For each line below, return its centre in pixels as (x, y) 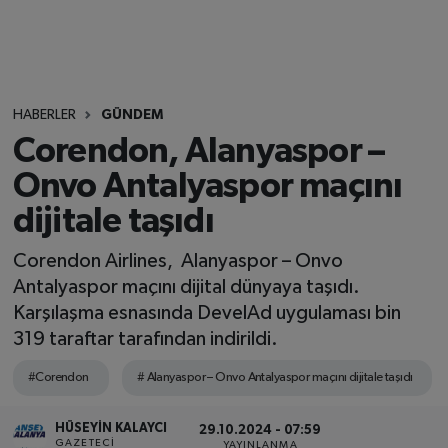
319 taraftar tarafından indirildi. (145, 338)
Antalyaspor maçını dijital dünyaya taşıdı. (186, 286)
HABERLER (44, 114)
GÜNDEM (131, 114)
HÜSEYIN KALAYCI (111, 428)
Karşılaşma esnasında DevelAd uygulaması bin (206, 312)
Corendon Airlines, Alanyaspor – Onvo (177, 260)
